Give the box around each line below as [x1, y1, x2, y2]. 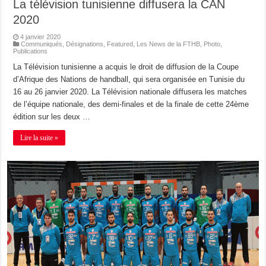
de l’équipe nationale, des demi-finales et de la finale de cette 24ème [13, 99, 249, 109]
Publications [13, 47, 48, 55]
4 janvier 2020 [20, 33, 61, 40]
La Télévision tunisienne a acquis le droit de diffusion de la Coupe [13, 62, 239, 71]
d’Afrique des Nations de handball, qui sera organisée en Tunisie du [13, 74, 245, 84]
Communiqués [21, 40, 63, 47]
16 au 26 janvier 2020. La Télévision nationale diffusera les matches [13, 87, 248, 96]
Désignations [66, 40, 104, 47]
